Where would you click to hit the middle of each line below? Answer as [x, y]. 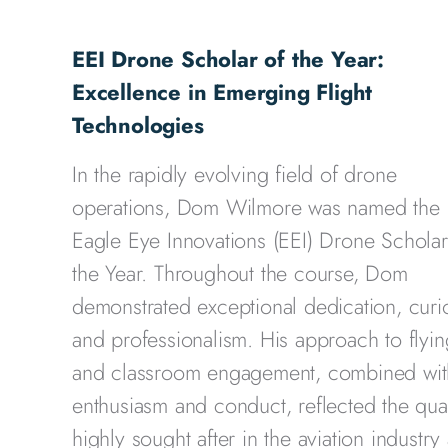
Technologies [138, 125]
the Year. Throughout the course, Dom [240, 273]
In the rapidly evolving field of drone [234, 174]
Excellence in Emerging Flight [222, 92]
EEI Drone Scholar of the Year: [228, 59]
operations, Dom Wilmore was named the [256, 207]
